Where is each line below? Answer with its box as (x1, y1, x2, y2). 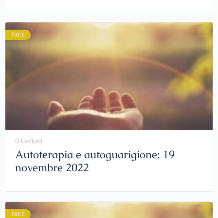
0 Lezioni (15, 137, 42, 145)
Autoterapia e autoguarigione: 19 (15, 147, 175, 162)
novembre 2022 (15, 161, 89, 175)
